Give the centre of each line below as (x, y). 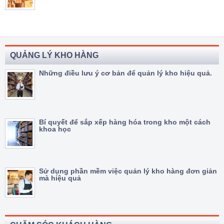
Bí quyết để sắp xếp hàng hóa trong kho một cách (125, 122)
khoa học (55, 129)
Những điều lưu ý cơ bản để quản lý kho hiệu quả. (125, 73)
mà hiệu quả (60, 178)
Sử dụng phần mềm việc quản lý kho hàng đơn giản (128, 171)
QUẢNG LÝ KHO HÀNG (54, 55)
